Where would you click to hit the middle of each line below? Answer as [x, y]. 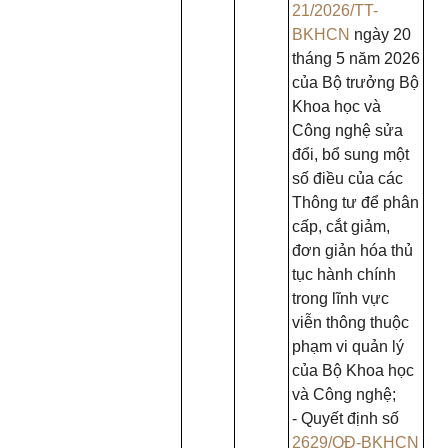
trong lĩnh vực [340, 298]
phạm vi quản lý [348, 346]
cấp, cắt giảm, [341, 226]
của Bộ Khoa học [353, 370]
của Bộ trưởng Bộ [355, 82]
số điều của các [347, 178]
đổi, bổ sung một [350, 154]
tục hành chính [344, 274]
